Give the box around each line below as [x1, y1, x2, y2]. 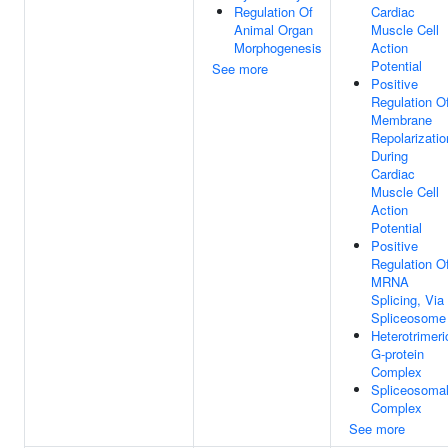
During [371, 146, 408, 165]
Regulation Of [234, 2, 313, 21]
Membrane [371, 110, 432, 129]
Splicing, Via [371, 290, 444, 309]
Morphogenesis [234, 38, 322, 57]
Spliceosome [371, 308, 446, 327]
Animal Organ [234, 20, 313, 39]
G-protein [371, 344, 424, 363]
